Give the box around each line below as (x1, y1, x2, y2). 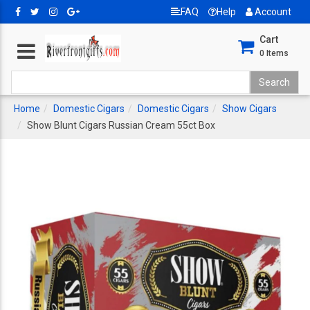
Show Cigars (222, 103, 277, 114)
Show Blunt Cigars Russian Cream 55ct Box (27, 120, 215, 131)
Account (253, 6, 291, 17)
